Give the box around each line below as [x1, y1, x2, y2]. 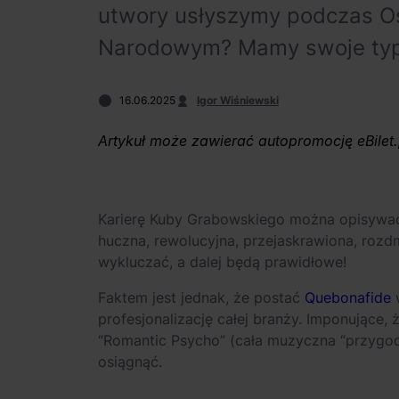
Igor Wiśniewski [197, 94, 279, 107]
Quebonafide [305, 289, 391, 306]
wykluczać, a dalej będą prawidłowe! [98, 253, 346, 271]
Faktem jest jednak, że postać [98, 289, 305, 306]
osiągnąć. [98, 353, 162, 370]
